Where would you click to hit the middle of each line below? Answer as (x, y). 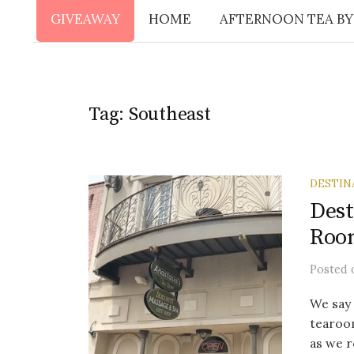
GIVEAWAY (85, 19)
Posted (330, 269)
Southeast (169, 115)
